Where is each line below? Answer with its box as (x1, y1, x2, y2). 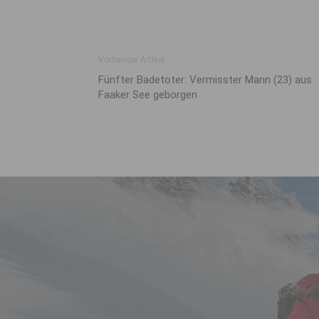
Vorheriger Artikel (98, 55, 164, 65)
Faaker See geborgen (98, 88, 197, 101)
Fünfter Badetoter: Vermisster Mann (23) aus (98, 73, 312, 86)
